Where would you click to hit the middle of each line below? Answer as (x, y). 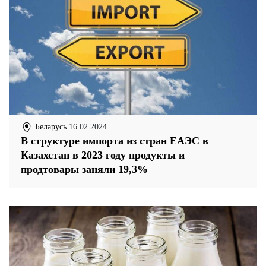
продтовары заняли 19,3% (84, 169)
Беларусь (50, 126)
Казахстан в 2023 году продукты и (103, 155)
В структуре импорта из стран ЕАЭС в (115, 140)
